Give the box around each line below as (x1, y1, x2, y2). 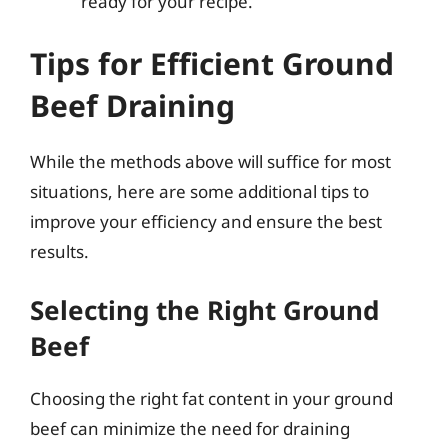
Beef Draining (30, 84, 235, 126)
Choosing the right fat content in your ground (30, 387, 393, 410)
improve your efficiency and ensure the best (30, 209, 382, 233)
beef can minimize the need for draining (30, 417, 350, 440)
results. (30, 239, 89, 263)
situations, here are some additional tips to (30, 179, 369, 203)
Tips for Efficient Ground (30, 42, 394, 84)
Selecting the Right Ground (30, 292, 379, 328)
